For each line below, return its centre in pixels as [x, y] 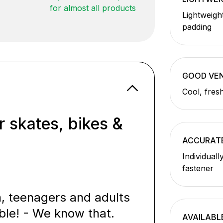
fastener [198, 168]
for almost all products [93, 8]
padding [197, 27]
